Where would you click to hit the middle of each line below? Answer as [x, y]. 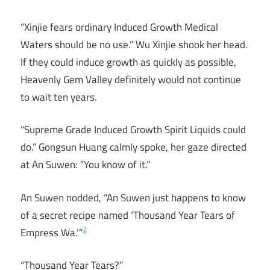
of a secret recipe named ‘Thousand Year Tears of [128, 215]
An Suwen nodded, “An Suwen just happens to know [133, 197]
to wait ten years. [59, 97]
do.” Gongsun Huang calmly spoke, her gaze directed [133, 147]
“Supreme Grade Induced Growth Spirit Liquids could [133, 130]
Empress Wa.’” [52, 232]
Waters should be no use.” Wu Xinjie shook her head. [134, 44]
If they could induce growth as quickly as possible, [128, 62]
